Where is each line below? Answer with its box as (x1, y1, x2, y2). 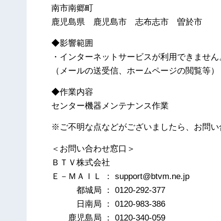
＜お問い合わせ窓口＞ (51, 144, 136, 153)
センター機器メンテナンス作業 (51, 101, 169, 111)
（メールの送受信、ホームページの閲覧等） (51, 66, 220, 75)
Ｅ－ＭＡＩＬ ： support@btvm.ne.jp (51, 171, 190, 181)
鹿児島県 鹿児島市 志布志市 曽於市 (51, 17, 203, 27)
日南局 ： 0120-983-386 (51, 199, 166, 209)
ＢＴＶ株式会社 (51, 157, 110, 167)
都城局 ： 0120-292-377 (51, 185, 166, 195)
